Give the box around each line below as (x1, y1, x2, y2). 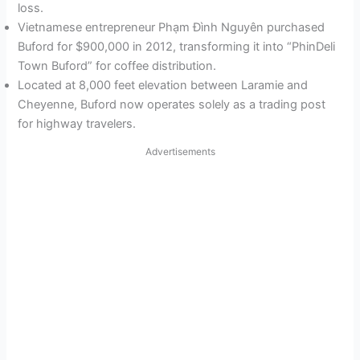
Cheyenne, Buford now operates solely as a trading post (18, 97, 326, 112)
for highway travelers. (18, 117, 137, 132)
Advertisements (145, 145, 215, 158)
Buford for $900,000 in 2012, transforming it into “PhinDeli (18, 39, 336, 55)
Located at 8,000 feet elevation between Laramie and (18, 78, 309, 93)
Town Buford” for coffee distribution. (18, 59, 217, 74)
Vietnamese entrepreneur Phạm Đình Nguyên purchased (18, 20, 325, 35)
